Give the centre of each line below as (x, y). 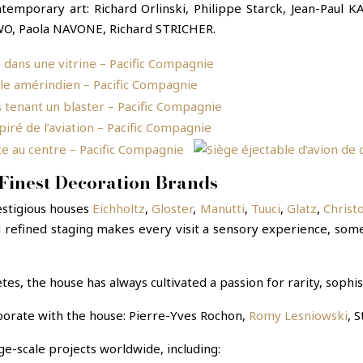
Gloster (173, 208)
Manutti (222, 208)
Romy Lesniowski (298, 315)
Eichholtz (119, 208)
